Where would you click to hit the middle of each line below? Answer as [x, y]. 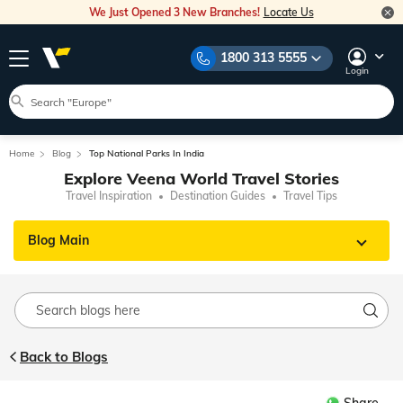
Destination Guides [218, 196]
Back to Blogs [64, 357]
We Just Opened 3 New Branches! [175, 12]
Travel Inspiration [109, 196]
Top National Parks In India [147, 153]
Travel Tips [310, 196]
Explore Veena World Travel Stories [201, 179]
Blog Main [58, 240]
